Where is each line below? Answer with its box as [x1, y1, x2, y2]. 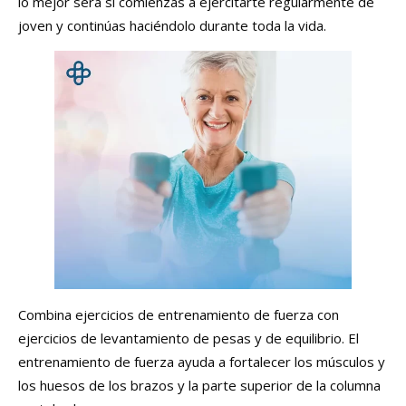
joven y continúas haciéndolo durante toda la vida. [18, 16, 326, 35]
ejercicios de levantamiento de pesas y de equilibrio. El [18, 328, 359, 347]
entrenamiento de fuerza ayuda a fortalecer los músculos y [18, 352, 385, 371]
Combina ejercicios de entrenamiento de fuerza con [18, 304, 339, 324]
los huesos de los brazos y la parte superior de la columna [18, 375, 381, 394]
